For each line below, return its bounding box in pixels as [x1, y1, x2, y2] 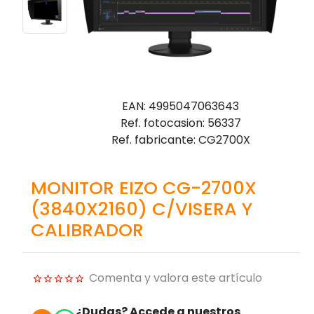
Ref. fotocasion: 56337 [120, 114, 241, 131]
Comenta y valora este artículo [89, 269, 262, 286]
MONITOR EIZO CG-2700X [31, 175, 257, 200]
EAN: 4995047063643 [122, 97, 240, 114]
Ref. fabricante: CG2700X [111, 131, 250, 148]
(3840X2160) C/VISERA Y [31, 196, 252, 221]
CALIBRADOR [31, 217, 144, 243]
